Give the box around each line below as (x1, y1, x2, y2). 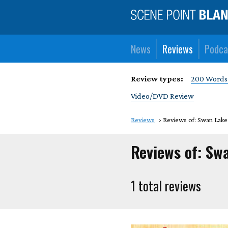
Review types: (131, 74, 184, 83)
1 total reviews (131, 176, 202, 195)
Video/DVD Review (131, 92, 194, 100)
